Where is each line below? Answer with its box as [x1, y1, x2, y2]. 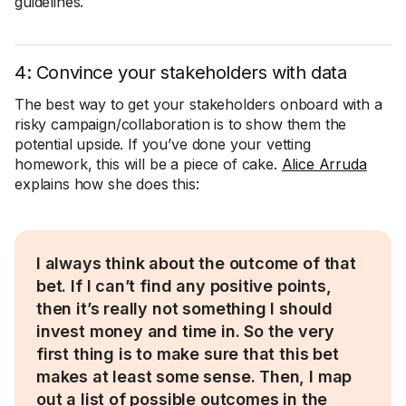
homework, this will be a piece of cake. [14, 155, 282, 173]
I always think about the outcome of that [36, 254, 356, 273]
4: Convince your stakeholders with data [14, 62, 347, 83]
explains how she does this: [14, 175, 199, 193]
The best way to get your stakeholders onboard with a [14, 95, 382, 113]
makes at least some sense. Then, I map [36, 367, 353, 386]
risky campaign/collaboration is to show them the [14, 115, 347, 133]
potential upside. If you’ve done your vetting [14, 135, 311, 153]
